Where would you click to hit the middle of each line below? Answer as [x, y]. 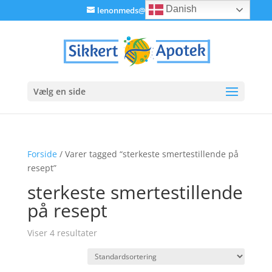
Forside [42, 154]
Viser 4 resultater [62, 233]
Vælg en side [59, 91]
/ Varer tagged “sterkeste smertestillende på [148, 154]
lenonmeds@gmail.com [141, 10]
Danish [180, 9]
